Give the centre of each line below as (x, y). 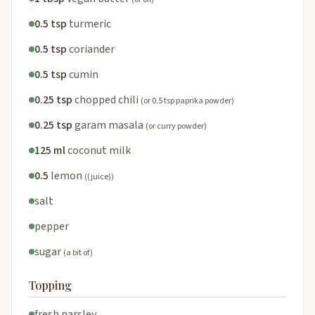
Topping (50, 285)
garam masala (109, 125)
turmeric (90, 24)
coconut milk (99, 150)
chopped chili (107, 99)
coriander (92, 49)
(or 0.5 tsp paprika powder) (187, 101)
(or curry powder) (176, 126)
